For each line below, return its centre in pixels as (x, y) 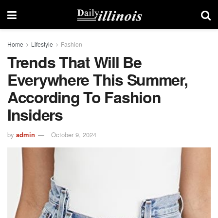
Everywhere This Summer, (98, 79)
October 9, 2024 (74, 134)
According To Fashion (84, 97)
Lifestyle (42, 44)
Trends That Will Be (74, 62)
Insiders (35, 114)
